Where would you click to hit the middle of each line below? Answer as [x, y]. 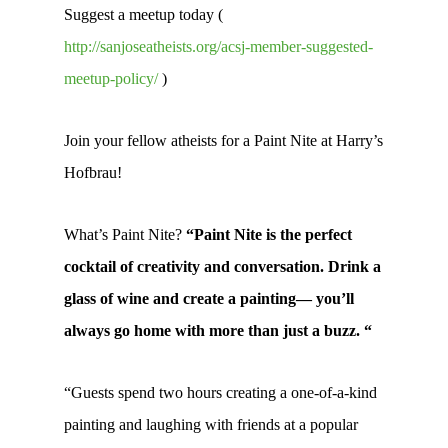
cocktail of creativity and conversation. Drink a [222, 266]
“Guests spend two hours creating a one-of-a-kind [220, 392]
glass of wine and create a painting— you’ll [209, 298]
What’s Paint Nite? [125, 234]
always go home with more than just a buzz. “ [218, 330]
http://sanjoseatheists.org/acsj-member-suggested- [218, 46]
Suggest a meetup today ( [143, 14]
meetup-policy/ [111, 78]
